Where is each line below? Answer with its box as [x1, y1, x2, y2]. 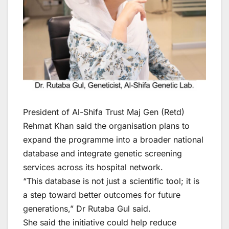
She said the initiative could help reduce [23, 217, 176, 227]
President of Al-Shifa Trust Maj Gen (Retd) [23, 106, 185, 117]
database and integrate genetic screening [23, 148, 182, 158]
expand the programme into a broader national [23, 134, 203, 145]
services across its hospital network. [23, 162, 163, 172]
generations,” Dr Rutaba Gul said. [23, 203, 151, 214]
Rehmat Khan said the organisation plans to [23, 120, 190, 131]
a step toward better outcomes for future [23, 189, 180, 200]
